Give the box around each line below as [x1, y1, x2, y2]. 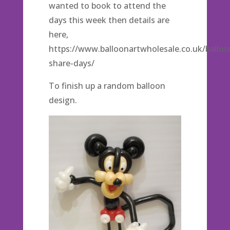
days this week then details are [48, 14, 169, 26]
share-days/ [48, 57, 94, 69]
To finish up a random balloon [48, 80, 165, 91]
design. [48, 94, 77, 106]
